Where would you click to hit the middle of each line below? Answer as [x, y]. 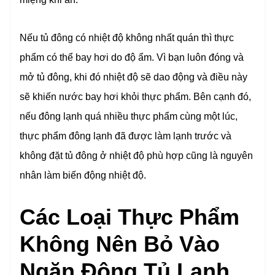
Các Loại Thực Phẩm [130, 217]
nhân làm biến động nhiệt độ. [83, 176]
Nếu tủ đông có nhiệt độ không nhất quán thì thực [127, 38]
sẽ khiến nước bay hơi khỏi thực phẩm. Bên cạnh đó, [135, 97]
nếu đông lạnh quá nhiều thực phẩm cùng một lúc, [129, 117]
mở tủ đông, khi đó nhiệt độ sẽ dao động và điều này [134, 77]
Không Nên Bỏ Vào [120, 244]
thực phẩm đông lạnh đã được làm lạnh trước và [126, 136]
